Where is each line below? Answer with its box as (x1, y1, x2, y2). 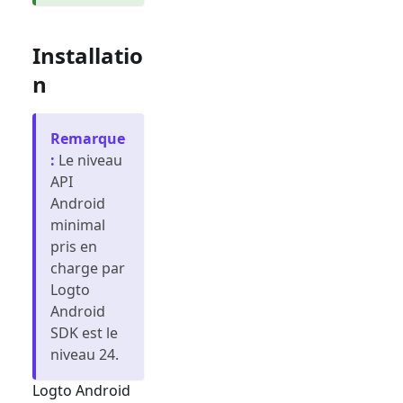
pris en (50, 236, 97, 256)
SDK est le (50, 322, 118, 343)
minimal (50, 214, 105, 235)
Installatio (32, 40, 143, 70)
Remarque (50, 128, 125, 148)
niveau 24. (50, 344, 119, 364)
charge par (50, 257, 125, 278)
